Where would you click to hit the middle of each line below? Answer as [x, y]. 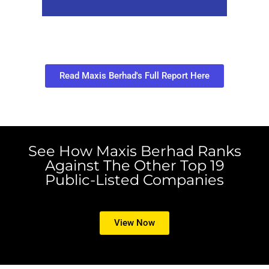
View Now [134, 223]
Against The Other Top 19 [134, 166]
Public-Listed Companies [134, 180]
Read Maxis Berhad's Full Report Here [134, 76]
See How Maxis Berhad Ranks [134, 151]
